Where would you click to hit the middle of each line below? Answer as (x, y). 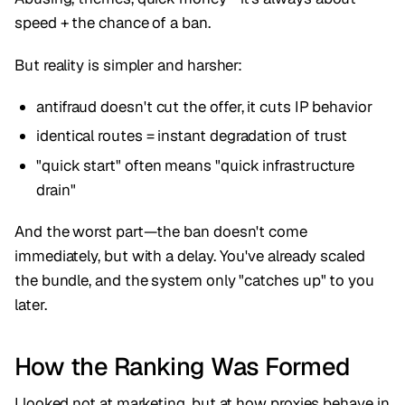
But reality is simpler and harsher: (129, 65)
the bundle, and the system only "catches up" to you (194, 281)
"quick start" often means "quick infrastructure (196, 165)
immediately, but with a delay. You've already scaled (190, 256)
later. (31, 305)
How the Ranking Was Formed (183, 366)
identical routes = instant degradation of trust (192, 136)
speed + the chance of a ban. (113, 23)
